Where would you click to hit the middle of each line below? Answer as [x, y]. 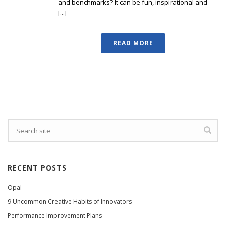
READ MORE [133, 43]
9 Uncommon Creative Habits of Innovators [70, 202]
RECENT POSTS [37, 168]
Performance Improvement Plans [55, 216]
